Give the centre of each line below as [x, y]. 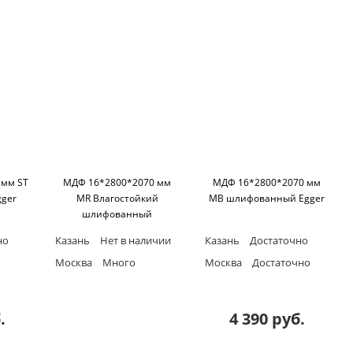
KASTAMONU [117, 229]
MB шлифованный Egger [267, 198]
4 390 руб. [267, 318]
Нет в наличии [134, 240]
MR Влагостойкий [117, 198]
